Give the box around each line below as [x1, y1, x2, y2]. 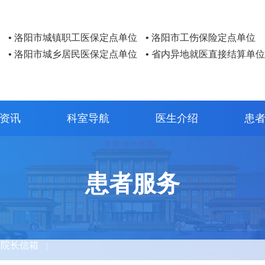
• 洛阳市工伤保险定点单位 [146, 33, 256, 43]
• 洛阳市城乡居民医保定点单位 [8, 49, 137, 59]
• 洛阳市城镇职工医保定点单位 [8, 33, 137, 43]
